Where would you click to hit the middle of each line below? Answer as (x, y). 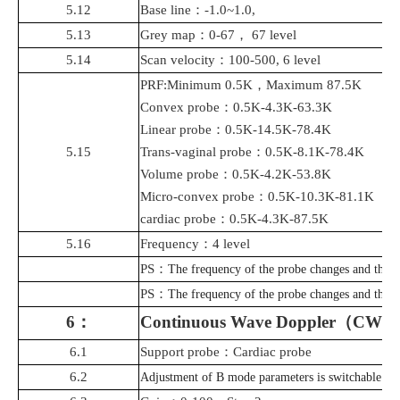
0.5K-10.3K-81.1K (321, 197)
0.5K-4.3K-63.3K (283, 108)
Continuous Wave (208, 322)
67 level (274, 35)
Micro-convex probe (197, 197)
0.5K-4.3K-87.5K (279, 219)
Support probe (180, 352)
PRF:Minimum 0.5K (196, 85)
